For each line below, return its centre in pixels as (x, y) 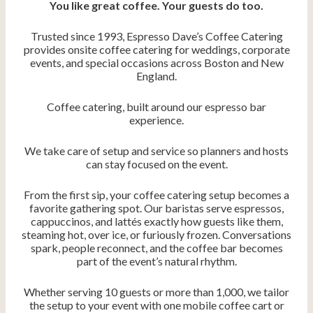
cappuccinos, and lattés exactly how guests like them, (156, 221)
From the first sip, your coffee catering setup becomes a (156, 195)
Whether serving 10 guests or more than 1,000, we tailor (156, 292)
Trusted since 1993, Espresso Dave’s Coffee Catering (156, 36)
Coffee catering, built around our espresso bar (156, 107)
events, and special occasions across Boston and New (156, 63)
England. (156, 76)
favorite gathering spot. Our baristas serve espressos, (156, 208)
